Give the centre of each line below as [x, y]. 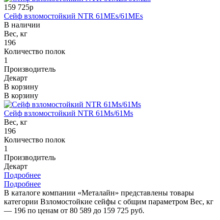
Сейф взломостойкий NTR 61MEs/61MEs [73, 16]
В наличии [22, 25]
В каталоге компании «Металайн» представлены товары [99, 192]
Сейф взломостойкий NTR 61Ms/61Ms [69, 113]
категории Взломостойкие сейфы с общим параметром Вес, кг [109, 201]
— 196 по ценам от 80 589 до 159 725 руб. [74, 210]
